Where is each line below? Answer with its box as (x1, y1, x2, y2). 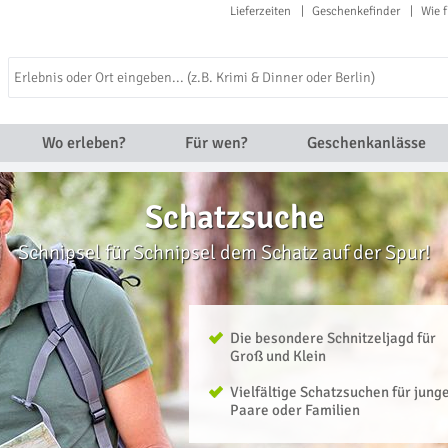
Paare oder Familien (230, 401, 360, 419)
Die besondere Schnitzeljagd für (230, 329, 436, 347)
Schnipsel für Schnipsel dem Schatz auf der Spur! (17, 240, 431, 265)
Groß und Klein (230, 347, 326, 365)
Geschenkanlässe (306, 133, 426, 153)
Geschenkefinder (312, 3, 400, 19)
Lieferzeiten (230, 3, 291, 19)
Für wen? (184, 133, 247, 153)
